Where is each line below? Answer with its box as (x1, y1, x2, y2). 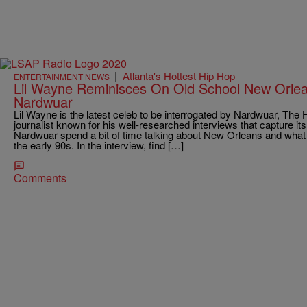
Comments (14, 170, 66, 186)
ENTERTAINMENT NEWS (14, 71, 110, 83)
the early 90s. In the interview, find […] (14, 138, 184, 153)
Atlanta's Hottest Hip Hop (123, 69, 235, 84)
